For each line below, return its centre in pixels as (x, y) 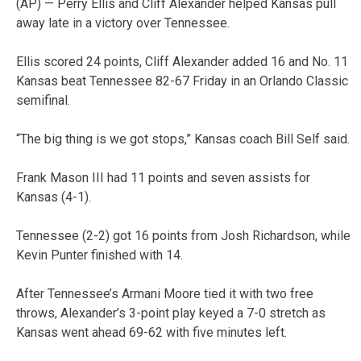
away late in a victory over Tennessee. (123, 23)
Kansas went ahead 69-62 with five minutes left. (151, 332)
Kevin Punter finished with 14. (100, 255)
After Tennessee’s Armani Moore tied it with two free (165, 293)
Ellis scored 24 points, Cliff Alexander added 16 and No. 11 (182, 61)
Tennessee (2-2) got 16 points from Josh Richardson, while (183, 235)
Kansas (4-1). (54, 197)
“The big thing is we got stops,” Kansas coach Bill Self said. (183, 139)
